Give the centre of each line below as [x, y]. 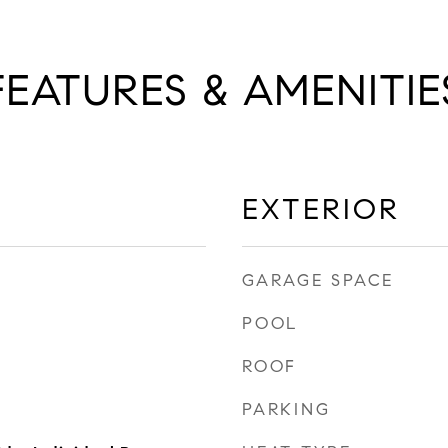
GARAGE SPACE [318, 280]
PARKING [286, 409]
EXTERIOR [321, 209]
